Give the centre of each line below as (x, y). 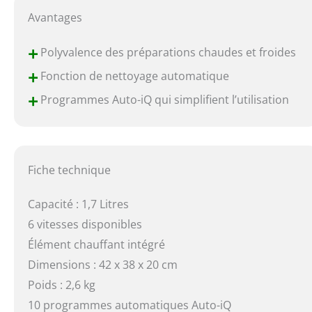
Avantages (55, 18)
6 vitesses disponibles (85, 224)
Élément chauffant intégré (97, 244)
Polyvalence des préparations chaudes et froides (167, 53)
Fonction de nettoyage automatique (134, 76)
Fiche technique (70, 170)
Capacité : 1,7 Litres (79, 204)
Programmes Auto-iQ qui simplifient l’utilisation (164, 100)
